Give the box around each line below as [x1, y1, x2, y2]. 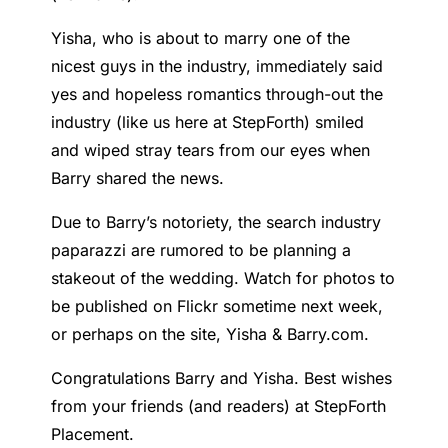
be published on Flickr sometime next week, [51, 296, 384, 317]
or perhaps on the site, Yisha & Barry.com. [51, 324, 370, 345]
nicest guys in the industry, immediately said [51, 56, 384, 77]
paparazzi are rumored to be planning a [51, 240, 352, 261]
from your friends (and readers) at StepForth [51, 396, 387, 417]
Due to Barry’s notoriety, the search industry [51, 212, 382, 233]
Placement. [51, 424, 135, 445]
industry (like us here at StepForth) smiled [51, 112, 365, 133]
